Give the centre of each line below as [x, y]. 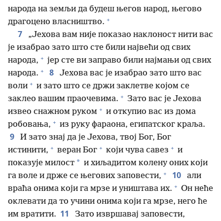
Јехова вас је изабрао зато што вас [130, 73]
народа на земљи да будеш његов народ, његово [105, 9]
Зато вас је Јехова [163, 99]
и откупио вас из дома [150, 112]
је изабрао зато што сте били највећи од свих [99, 48]
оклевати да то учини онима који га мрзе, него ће [108, 202]
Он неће [196, 189]
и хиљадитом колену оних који [145, 163]
